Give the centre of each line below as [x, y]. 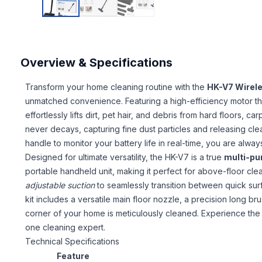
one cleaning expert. [65, 227]
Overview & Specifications [97, 62]
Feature [73, 256]
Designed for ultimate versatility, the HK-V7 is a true [125, 157]
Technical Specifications [73, 241]
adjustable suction [60, 185]
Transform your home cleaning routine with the [116, 87]
